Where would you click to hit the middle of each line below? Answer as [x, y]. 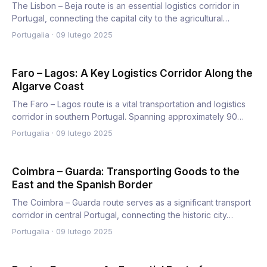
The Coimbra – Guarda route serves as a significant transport [131, 202]
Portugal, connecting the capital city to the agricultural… [121, 18]
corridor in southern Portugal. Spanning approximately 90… [128, 117]
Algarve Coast [48, 86]
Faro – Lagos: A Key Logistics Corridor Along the [132, 73]
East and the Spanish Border [82, 185]
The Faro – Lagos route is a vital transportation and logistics [129, 104]
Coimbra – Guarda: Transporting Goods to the [126, 172]
